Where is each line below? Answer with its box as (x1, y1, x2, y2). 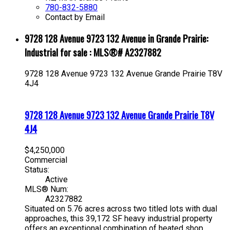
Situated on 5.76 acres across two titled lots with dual (25, 203, 217, 214)
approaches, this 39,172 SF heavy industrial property (25, 213, 213, 223)
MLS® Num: (25, 184, 68, 194)
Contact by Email (45, 12, 105, 22)
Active (45, 174, 68, 184)
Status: (25, 164, 49, 175)
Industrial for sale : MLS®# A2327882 (25, 45, 161, 60)
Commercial (25, 155, 67, 165)
